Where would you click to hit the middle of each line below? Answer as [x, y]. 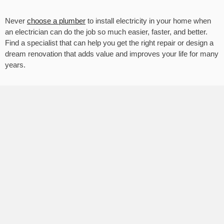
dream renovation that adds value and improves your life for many [112, 54]
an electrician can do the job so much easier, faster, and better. [106, 32]
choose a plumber [56, 21]
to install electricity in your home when [148, 21]
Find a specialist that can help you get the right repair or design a [109, 43]
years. [15, 65]
